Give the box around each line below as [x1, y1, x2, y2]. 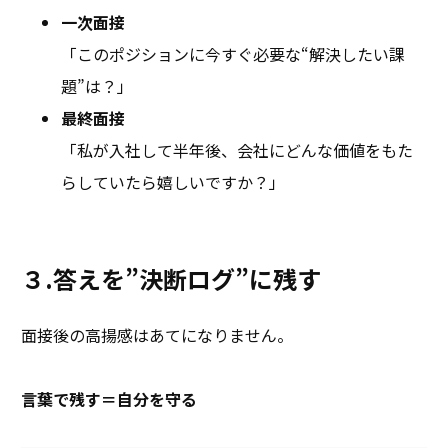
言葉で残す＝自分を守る [21, 387, 197, 412]
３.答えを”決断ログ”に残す [21, 261, 321, 297]
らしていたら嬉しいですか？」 [61, 170, 285, 195]
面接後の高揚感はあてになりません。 [21, 323, 293, 348]
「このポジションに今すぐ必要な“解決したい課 [61, 42, 405, 67]
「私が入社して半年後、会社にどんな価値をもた [61, 138, 413, 163]
